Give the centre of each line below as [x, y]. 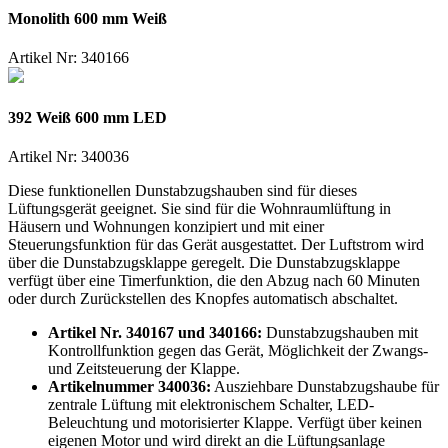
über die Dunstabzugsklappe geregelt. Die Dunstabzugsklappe [204, 262]
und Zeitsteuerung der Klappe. [144, 368]
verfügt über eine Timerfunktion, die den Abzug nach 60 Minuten [214, 280]
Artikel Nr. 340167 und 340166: [155, 332]
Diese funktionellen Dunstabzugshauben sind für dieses [182, 190]
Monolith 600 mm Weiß [87, 19]
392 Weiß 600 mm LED [87, 117]
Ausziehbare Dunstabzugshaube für [325, 386]
